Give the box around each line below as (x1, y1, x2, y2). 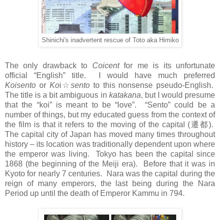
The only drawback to (5, 61, 92, 70)
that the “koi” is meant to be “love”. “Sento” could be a (5, 100, 215, 109)
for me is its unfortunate (119, 61, 216, 70)
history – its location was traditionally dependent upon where (5, 139, 215, 148)
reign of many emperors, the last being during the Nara (5, 179, 215, 188)
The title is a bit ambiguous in (5, 90, 109, 99)
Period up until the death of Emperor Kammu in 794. (5, 189, 187, 197)
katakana (109, 90, 141, 99)
